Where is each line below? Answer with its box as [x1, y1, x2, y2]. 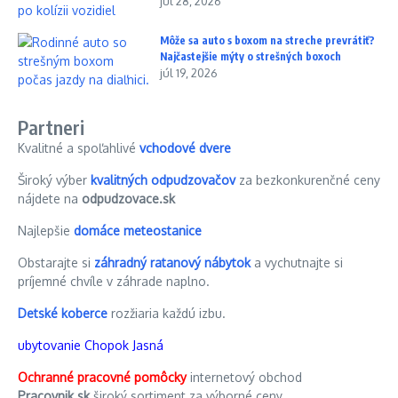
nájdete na [18, 190, 82, 206]
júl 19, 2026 [160, 65, 218, 80]
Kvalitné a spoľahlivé [18, 139, 139, 155]
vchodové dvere [139, 139, 231, 155]
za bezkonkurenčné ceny [235, 171, 380, 187]
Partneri [18, 114, 85, 139]
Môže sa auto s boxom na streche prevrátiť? [160, 33, 375, 47]
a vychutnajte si [251, 254, 343, 270]
